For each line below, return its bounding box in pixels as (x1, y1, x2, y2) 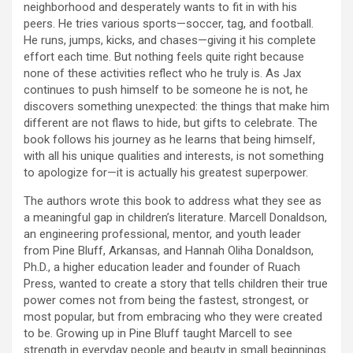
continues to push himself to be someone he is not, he (24, 82, 308, 97)
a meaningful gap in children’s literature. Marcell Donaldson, (24, 210, 327, 225)
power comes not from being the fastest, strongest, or (24, 292, 309, 307)
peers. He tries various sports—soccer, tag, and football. (24, 16, 314, 31)
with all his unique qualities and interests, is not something (24, 148, 324, 163)
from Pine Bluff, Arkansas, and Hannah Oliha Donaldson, (24, 243, 314, 258)
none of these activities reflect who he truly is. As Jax (24, 65, 301, 80)
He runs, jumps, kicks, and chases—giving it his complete (24, 32, 316, 47)
